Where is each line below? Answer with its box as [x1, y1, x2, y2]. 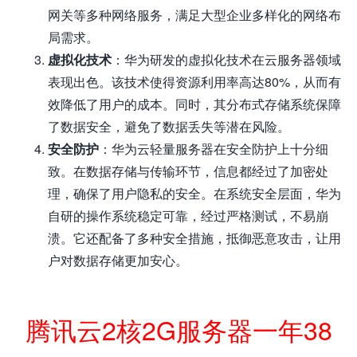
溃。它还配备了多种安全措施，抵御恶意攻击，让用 [48, 229, 341, 248]
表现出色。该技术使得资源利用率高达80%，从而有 [48, 73, 341, 92]
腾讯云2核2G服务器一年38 [25, 311, 332, 348]
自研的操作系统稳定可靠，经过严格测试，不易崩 [48, 206, 328, 226]
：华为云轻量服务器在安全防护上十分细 [99, 139, 328, 159]
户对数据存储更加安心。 [48, 251, 188, 270]
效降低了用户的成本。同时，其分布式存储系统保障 [48, 95, 341, 114]
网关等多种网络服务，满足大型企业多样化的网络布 [48, 6, 341, 25]
